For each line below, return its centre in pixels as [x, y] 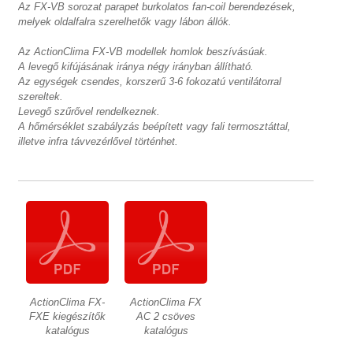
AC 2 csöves [166, 316]
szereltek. [41, 97]
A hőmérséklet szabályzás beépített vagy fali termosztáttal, [155, 126]
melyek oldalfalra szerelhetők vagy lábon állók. [125, 22]
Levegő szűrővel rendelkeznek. [89, 111]
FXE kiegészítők [68, 316]
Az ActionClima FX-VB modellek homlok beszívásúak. [143, 52]
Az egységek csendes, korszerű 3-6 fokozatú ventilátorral [150, 82]
